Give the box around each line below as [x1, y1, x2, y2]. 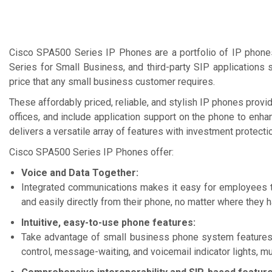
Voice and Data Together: [21, 167, 138, 178]
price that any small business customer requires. [9, 76, 215, 87]
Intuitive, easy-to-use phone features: [21, 217, 195, 228]
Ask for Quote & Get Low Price [24, 32, 133, 40]
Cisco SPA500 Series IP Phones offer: [9, 146, 174, 158]
